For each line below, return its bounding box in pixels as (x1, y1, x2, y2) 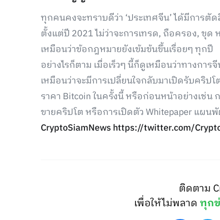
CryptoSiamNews (40, 121, 111, 136)
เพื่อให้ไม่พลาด (134, 195, 200, 212)
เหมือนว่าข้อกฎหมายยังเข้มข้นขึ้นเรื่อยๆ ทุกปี (40, 42, 213, 57)
